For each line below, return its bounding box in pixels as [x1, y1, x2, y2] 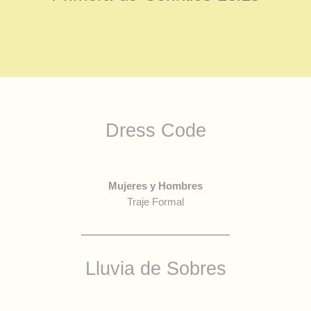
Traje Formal [127, 196, 184, 208]
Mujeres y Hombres [108, 180, 203, 192]
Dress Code [105, 120, 206, 141]
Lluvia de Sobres [85, 258, 226, 279]
